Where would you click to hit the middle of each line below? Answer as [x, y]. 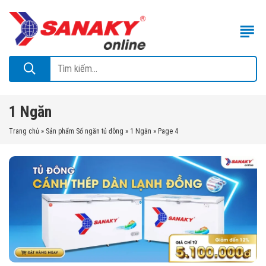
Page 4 [168, 132]
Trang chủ [24, 132]
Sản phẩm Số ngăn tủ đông [85, 132]
